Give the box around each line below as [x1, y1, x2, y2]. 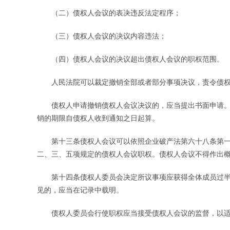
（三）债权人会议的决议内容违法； [37, 31, 166, 41]
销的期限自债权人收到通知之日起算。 [37, 113, 159, 123]
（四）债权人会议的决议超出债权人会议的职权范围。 [37, 54, 224, 64]
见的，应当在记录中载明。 [37, 185, 123, 195]
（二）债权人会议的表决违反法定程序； [37, 8, 181, 18]
